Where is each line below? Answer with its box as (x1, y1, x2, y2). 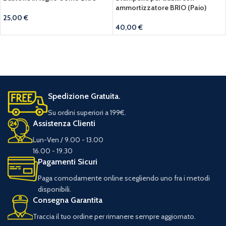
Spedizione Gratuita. (48, 91, 121, 101)
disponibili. (38, 184, 71, 194)
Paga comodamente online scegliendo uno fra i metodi (38, 173, 210, 183)
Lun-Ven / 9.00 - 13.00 (33, 135, 103, 144)
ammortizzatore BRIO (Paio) (116, 3, 206, 12)
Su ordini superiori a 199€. (48, 107, 126, 117)
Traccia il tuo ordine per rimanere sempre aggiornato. (33, 211, 196, 221)
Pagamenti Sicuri (38, 156, 97, 166)
